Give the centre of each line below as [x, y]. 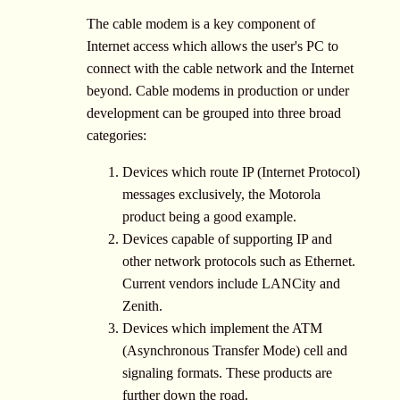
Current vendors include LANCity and [231, 283]
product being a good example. [209, 216]
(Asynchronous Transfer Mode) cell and [235, 350]
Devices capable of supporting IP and [227, 238]
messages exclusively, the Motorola [221, 194]
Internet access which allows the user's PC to [212, 46]
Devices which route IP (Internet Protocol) [241, 171]
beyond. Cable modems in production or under [218, 90]
